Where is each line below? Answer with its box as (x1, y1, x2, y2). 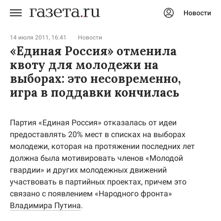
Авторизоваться (95, 21, 143, 28)
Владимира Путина (10, 201, 81, 210)
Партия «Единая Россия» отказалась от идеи (10, 118, 177, 127)
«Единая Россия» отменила (10, 43, 177, 59)
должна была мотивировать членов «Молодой (10, 153, 183, 163)
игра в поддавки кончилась (10, 85, 180, 100)
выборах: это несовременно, (10, 71, 181, 86)
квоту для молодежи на (10, 57, 158, 73)
